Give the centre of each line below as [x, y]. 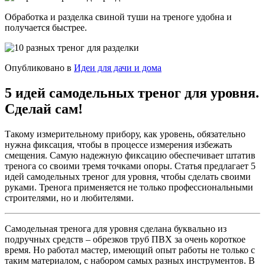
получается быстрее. [46, 27]
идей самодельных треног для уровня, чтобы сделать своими [128, 176]
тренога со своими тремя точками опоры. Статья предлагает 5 [130, 166]
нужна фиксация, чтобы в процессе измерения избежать [118, 144]
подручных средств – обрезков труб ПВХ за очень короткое [125, 239]
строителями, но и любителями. [69, 198]
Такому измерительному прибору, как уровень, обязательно [125, 134]
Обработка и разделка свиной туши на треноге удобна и [118, 17]
